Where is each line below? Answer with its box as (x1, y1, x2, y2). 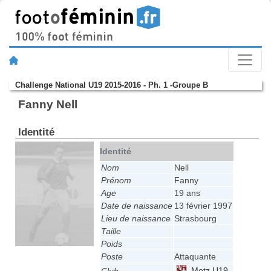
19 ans (174, 188, 200, 198)
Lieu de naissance (100, 214, 171, 224)
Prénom (100, 175, 131, 186)
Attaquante (174, 252, 216, 262)
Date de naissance (100, 201, 172, 211)
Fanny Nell (18, 98, 77, 111)
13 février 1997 (174, 201, 232, 211)
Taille (100, 226, 121, 237)
